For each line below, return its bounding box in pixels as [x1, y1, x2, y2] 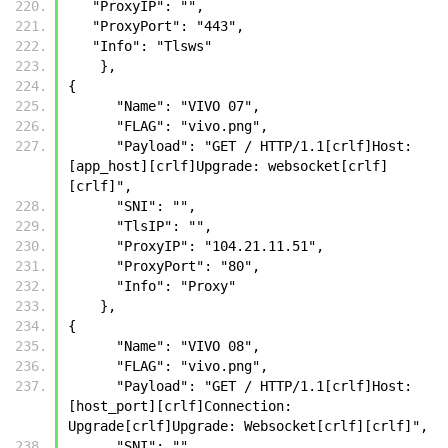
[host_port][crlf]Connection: [68, 397, 292, 414]
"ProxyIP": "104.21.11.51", [116, 237, 324, 254]
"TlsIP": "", [116, 217, 212, 234]
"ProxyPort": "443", [92, 17, 244, 34]
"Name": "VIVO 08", [116, 337, 260, 354]
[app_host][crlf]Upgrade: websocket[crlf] [68, 157, 388, 174]
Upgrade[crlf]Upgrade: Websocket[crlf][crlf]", [68, 417, 428, 434]
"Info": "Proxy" [116, 277, 236, 294]
